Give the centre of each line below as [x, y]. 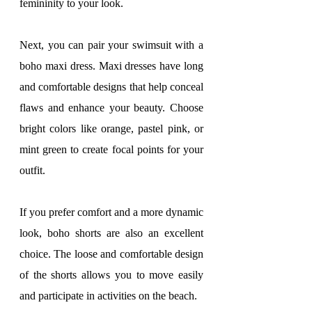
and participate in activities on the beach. [108, 296]
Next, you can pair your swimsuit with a [111, 45]
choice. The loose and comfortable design [111, 254]
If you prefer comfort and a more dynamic [111, 212]
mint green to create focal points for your [111, 149]
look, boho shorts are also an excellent [111, 233]
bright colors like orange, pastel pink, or [111, 128]
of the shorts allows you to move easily [111, 275]
